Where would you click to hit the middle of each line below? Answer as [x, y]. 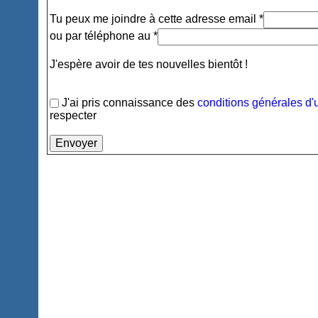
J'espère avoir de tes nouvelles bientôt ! [149, 64]
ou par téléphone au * [104, 36]
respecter [73, 115]
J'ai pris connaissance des [128, 103]
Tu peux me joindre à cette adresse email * [157, 19]
